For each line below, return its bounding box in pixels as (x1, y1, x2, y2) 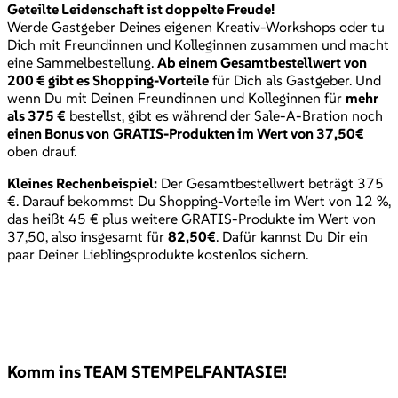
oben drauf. (7, 142, 76, 161)
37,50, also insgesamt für (7, 227, 168, 246)
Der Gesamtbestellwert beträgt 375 (157, 174, 384, 193)
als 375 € (7, 107, 66, 125)
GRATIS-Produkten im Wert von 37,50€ (113, 124, 364, 143)
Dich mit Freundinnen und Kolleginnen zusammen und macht (7, 36, 389, 54)
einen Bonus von (7, 124, 109, 143)
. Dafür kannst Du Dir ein (216, 227, 368, 246)
